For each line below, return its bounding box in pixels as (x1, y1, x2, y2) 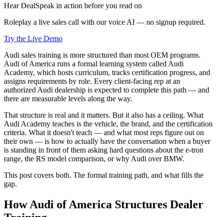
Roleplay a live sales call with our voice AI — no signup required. (4, 17, 205, 26)
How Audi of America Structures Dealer (4, 198, 203, 211)
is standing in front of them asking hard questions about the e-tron (4, 145, 203, 154)
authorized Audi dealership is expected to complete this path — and (4, 85, 209, 94)
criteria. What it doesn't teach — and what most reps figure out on (4, 128, 204, 137)
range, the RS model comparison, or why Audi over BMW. (4, 154, 185, 163)
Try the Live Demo (4, 34, 62, 43)
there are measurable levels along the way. (4, 94, 132, 103)
